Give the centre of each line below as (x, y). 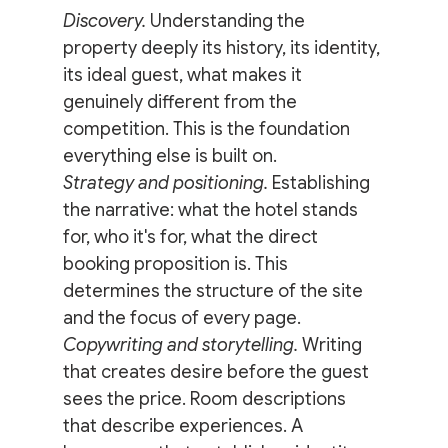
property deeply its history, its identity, (223, 47)
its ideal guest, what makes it (184, 74)
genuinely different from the (181, 101)
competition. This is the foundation (208, 128)
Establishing (320, 182)
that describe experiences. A (184, 425)
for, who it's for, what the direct (192, 236)
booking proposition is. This (177, 263)
